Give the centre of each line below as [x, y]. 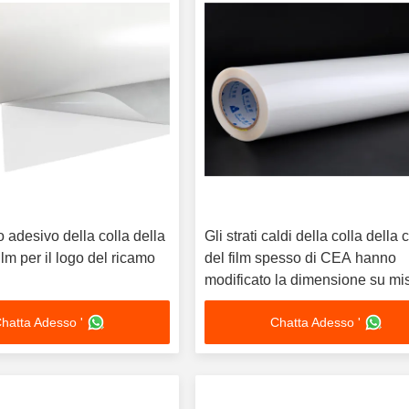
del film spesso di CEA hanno [301, 258]
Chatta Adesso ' [315, 322]
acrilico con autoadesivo [283, 302]
